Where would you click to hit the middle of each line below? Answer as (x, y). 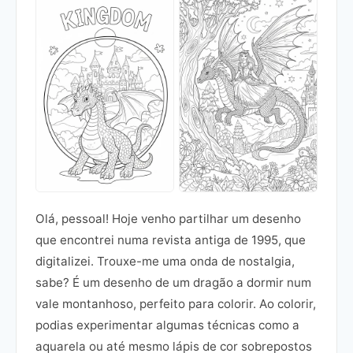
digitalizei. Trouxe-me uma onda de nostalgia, (165, 262)
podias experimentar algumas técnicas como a (167, 325)
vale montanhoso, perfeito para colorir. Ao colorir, (176, 304)
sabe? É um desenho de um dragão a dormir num (173, 283)
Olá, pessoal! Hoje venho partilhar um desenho (168, 219)
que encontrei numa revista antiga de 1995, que (171, 240)
